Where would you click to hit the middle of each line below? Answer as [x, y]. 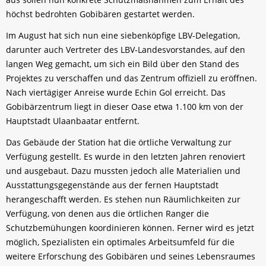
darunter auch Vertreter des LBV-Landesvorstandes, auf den [126, 49]
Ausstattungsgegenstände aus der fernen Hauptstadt [112, 185]
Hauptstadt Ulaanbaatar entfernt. [73, 121]
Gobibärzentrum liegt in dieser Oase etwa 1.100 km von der [125, 106]
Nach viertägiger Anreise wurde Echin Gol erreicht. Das [116, 92]
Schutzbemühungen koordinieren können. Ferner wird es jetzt [130, 227]
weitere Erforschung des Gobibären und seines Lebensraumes [131, 256]
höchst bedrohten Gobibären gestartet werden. [100, 14]
